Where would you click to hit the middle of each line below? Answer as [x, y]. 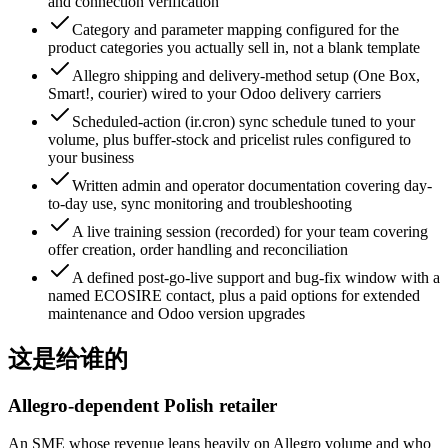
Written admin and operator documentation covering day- [252, 185]
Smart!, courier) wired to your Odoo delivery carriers [214, 93]
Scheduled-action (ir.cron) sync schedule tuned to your [243, 121]
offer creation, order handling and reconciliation [198, 249]
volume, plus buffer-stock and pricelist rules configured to [229, 139]
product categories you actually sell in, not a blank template [234, 47]
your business [91, 157]
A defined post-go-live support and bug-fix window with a [256, 277]
